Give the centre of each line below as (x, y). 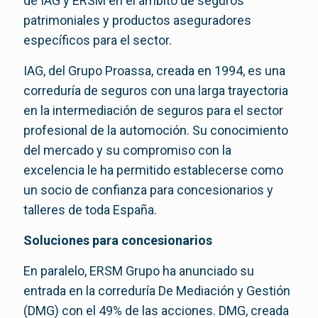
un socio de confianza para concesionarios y (148, 190)
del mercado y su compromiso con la (127, 150)
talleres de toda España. (90, 210)
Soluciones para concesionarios (118, 241)
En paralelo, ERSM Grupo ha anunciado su (139, 271)
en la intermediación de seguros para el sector (153, 111)
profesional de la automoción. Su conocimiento (156, 131)
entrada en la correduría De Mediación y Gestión (157, 291)
